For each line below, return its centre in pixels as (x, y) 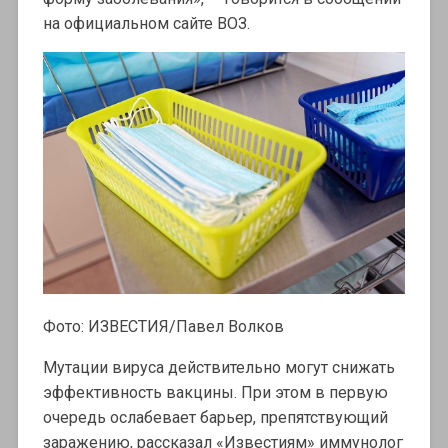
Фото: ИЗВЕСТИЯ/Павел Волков (163, 327)
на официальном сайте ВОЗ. (146, 24)
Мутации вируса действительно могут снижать (218, 368)
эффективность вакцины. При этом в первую (215, 393)
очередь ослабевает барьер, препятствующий (215, 418)
